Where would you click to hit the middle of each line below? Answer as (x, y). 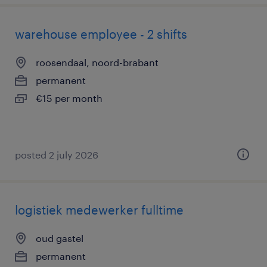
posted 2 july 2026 (57, 155)
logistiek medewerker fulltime (99, 210)
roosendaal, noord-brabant (97, 62)
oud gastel (60, 238)
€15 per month (69, 98)
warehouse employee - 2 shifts (101, 34)
